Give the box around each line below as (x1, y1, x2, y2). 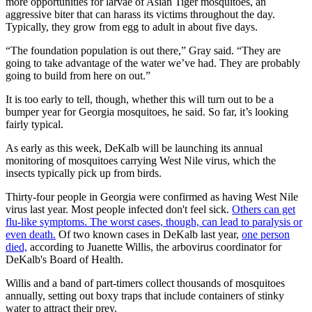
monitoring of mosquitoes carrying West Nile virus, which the (6, 155, 276, 167)
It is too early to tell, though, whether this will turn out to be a (6, 93, 274, 106)
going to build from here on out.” (6, 70, 150, 82)
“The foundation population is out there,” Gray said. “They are (6, 45, 281, 57)
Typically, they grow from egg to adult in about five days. (6, 21, 258, 33)
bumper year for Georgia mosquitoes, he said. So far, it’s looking (6, 106, 288, 118)
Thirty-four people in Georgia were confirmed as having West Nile (6, 191, 298, 203)
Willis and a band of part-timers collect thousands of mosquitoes (6, 277, 285, 290)
